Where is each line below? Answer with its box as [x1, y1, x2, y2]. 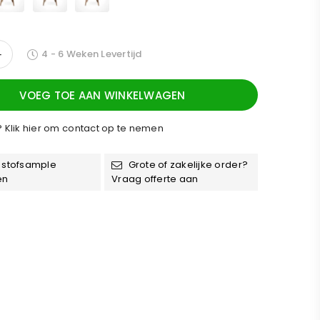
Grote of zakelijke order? [126, 158, 249, 171]
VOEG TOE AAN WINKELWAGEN [19, 87, 186, 103]
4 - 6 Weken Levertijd [41, 47, 142, 61]
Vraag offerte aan [111, 172, 199, 186]
